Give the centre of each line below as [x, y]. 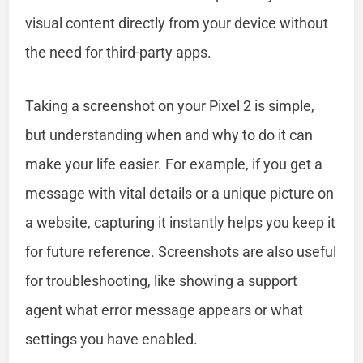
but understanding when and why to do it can [169, 135]
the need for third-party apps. [119, 52]
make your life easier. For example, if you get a [174, 164]
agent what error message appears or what [164, 310]
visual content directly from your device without [177, 23]
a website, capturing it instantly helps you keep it [181, 222]
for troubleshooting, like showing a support [162, 280]
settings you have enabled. [112, 339]
